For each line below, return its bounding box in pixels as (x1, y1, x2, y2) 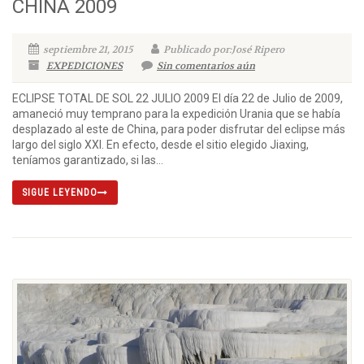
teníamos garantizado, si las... (12, 154, 163, 167)
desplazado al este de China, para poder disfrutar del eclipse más (12, 123, 345, 136)
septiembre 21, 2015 (43, 43, 132, 57)
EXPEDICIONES (46, 59, 123, 73)
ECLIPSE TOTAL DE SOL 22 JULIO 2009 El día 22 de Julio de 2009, (12, 92, 343, 106)
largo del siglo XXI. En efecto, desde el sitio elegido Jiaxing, (12, 138, 309, 152)
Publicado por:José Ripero (163, 43, 284, 57)
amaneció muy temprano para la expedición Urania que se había (12, 107, 340, 121)
